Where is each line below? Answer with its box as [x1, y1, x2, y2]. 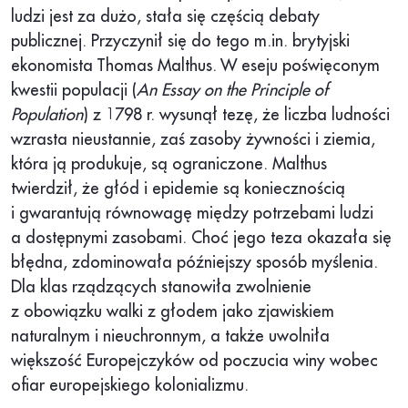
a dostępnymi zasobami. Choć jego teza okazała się [11, 229, 392, 247]
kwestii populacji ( [11, 82, 137, 99]
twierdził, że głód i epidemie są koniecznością [11, 180, 345, 198]
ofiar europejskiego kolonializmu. [11, 377, 249, 394]
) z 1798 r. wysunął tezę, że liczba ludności [83, 107, 390, 124]
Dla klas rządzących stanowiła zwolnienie [11, 279, 311, 296]
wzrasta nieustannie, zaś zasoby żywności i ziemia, [11, 131, 375, 148]
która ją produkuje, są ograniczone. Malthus [11, 156, 327, 173]
